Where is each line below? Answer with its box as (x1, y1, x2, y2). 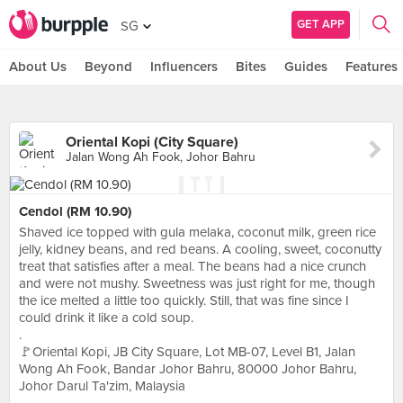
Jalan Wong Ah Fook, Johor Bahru (66, 149, 255, 165)
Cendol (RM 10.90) (19, 203, 131, 219)
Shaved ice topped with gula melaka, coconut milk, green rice (19, 224, 376, 240)
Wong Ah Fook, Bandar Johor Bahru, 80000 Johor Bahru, (19, 361, 356, 377)
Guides (284, 58, 327, 75)
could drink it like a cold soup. (19, 309, 193, 326)
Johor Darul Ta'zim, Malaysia (19, 378, 185, 394)
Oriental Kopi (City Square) (66, 133, 238, 151)
